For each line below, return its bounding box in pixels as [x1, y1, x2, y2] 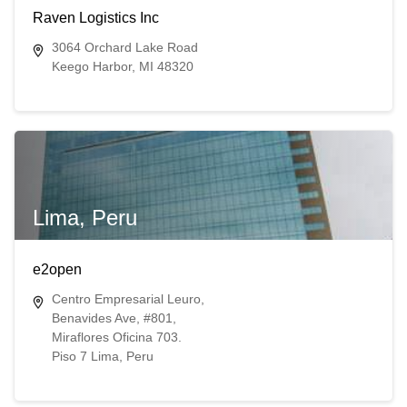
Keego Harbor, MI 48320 [51, 58, 194, 74]
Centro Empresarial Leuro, [51, 291, 204, 306]
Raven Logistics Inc [32, 9, 159, 25]
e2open [32, 261, 82, 277]
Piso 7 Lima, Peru [51, 348, 154, 363]
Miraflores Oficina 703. [51, 329, 182, 344]
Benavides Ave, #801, [51, 310, 176, 325]
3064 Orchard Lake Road [51, 39, 198, 55]
